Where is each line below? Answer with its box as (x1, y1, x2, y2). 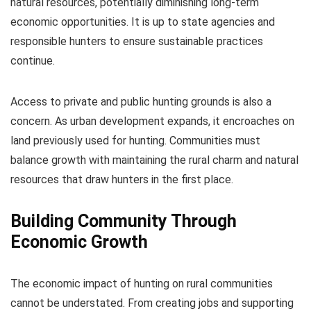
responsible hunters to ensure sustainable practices (10, 34, 263, 48)
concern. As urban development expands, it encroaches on (10, 114, 294, 128)
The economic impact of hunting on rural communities (10, 276, 273, 290)
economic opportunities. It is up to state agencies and (10, 15, 275, 28)
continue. (10, 53, 55, 67)
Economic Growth (10, 231, 148, 252)
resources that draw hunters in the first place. (10, 172, 233, 186)
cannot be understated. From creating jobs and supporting (10, 296, 294, 310)
